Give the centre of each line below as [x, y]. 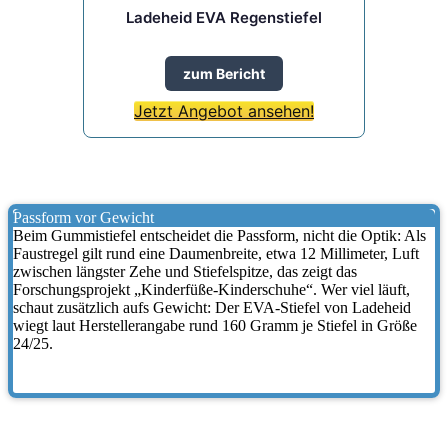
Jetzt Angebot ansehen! [224, 110]
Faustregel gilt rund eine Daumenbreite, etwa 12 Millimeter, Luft [216, 253]
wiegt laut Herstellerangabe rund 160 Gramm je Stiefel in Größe [215, 325]
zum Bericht [224, 73]
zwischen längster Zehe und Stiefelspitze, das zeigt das [185, 271]
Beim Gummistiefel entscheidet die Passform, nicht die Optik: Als [219, 235]
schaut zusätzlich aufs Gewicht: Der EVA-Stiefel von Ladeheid [212, 307]
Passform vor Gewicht [83, 217]
